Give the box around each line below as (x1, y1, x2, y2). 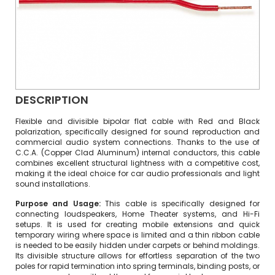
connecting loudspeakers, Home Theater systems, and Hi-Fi (15, 209, 260, 219)
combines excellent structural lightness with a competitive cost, (15, 158, 260, 168)
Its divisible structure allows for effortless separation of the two (15, 250, 260, 261)
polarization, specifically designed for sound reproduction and (15, 126, 260, 137)
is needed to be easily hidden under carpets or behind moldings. (15, 240, 260, 250)
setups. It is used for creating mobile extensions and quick (15, 219, 260, 230)
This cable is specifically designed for (100, 198, 260, 209)
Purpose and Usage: (15, 198, 101, 209)
